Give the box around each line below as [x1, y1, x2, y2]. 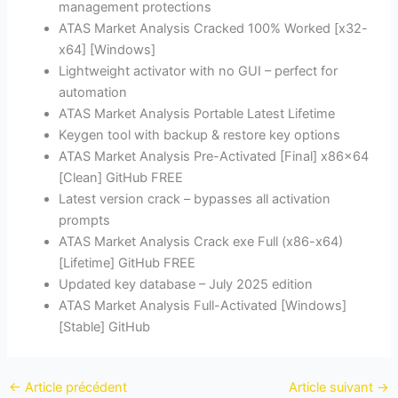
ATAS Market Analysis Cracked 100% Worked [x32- [59, 20, 369, 37]
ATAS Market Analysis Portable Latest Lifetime [59, 106, 336, 123]
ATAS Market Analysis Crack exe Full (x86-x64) [59, 234, 344, 251]
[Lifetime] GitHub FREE [59, 255, 196, 272]
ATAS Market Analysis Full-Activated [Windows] [59, 298, 347, 314]
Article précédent [20, 378, 127, 395]
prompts [59, 212, 111, 229]
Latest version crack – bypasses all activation [59, 191, 331, 208]
